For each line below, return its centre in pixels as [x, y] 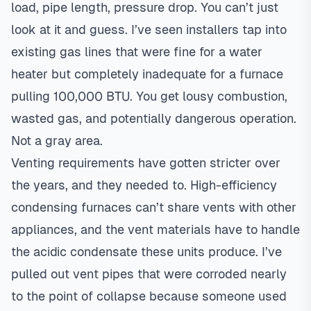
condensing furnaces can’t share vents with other [154, 207]
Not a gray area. [57, 141]
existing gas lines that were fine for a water [137, 52]
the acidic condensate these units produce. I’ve [146, 252]
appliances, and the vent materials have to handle [155, 229]
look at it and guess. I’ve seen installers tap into [149, 30]
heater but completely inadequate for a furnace [147, 74]
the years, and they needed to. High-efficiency [144, 185]
